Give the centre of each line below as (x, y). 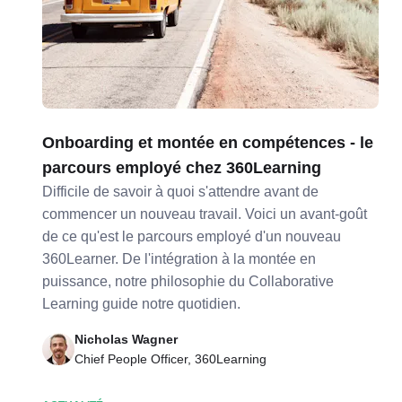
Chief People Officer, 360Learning (171, 359)
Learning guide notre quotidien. (142, 304)
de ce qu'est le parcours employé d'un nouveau (192, 236)
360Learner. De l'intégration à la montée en (179, 259)
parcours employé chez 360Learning (182, 168)
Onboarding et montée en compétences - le (208, 143)
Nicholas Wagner (127, 339)
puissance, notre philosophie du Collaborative (188, 281)
